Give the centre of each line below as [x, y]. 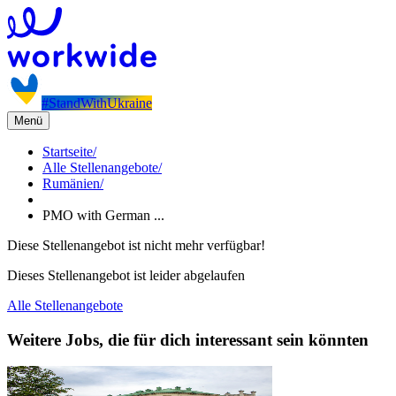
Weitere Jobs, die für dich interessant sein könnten [188, 339]
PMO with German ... [103, 215]
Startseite [68, 152]
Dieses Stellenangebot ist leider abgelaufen [126, 275]
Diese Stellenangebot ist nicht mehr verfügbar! [136, 245]
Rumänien [71, 183]
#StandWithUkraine [97, 103]
